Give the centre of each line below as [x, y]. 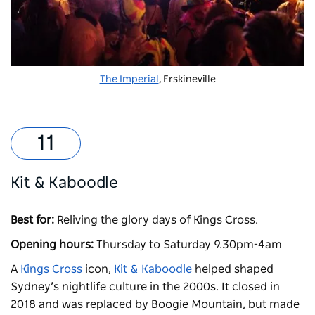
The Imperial [129, 80]
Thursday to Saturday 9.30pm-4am [189, 245]
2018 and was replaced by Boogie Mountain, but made [155, 305]
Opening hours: [52, 245]
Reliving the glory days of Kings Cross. [157, 220]
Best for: [32, 220]
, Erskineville [187, 80]
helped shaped [233, 270]
